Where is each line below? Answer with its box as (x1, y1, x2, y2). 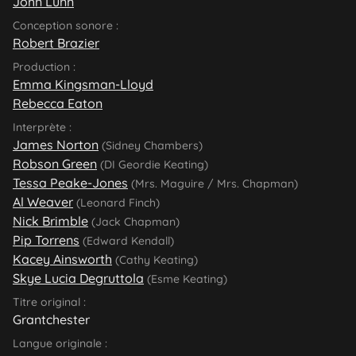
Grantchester (13, 311, 90, 327)
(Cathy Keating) (112, 252, 198, 267)
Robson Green (13, 155, 97, 172)
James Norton (13, 136, 99, 153)
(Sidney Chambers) (99, 137, 203, 153)
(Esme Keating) (144, 271, 227, 286)
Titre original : (13, 294, 86, 309)
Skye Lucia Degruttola (13, 269, 144, 286)
